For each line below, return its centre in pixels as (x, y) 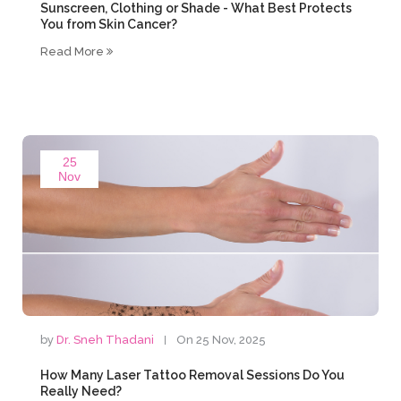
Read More (74, 51)
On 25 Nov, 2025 (222, 340)
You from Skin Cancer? (109, 24)
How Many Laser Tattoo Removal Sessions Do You (193, 375)
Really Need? (81, 391)
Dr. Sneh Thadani (106, 340)
